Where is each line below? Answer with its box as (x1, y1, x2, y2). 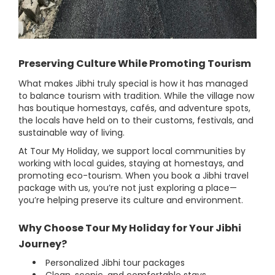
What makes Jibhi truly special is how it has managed (18, 77, 248, 90)
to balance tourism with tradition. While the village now (18, 90, 254, 103)
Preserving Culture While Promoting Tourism (18, 56, 251, 71)
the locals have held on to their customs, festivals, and (18, 114, 254, 127)
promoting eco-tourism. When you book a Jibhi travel (18, 169, 249, 182)
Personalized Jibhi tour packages (43, 257, 185, 269)
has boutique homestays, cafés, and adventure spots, (18, 102, 250, 115)
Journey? (18, 237, 67, 252)
